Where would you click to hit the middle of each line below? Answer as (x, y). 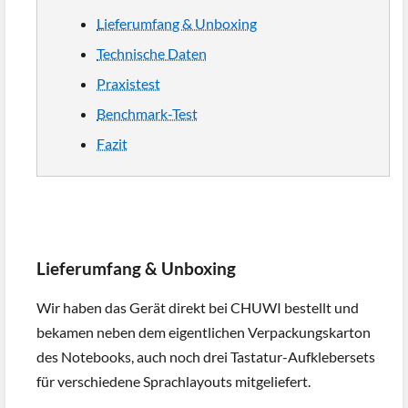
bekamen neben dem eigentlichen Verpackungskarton (204, 331)
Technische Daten (152, 54)
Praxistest (128, 84)
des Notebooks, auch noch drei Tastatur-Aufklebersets (206, 356)
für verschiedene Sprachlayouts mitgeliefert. (173, 381)
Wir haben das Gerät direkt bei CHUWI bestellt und (198, 307)
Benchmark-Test (147, 114)
